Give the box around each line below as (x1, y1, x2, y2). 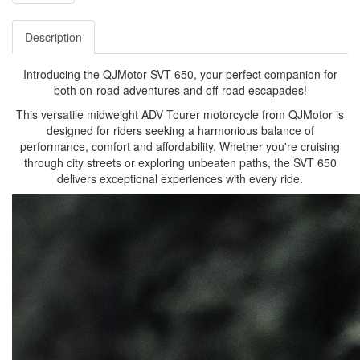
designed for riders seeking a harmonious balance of (46, 122, 314, 139)
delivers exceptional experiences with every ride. (57, 170, 303, 187)
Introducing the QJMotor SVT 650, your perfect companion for (22, 66, 337, 83)
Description (25, 29, 82, 46)
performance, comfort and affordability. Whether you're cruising (20, 138, 340, 155)
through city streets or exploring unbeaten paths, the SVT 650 (23, 154, 337, 171)
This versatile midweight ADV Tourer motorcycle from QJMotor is (16, 106, 344, 123)
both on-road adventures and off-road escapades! (53, 82, 307, 99)
